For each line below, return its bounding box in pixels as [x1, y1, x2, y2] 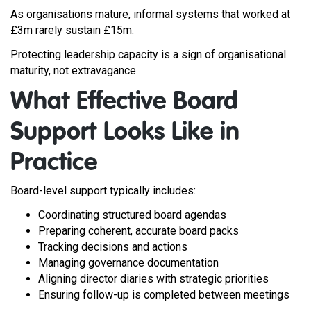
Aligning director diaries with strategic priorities [38, 272, 269, 285]
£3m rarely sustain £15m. [10, 24, 134, 37]
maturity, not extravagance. [10, 64, 138, 77]
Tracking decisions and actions [38, 240, 187, 253]
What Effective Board [10, 90, 238, 115]
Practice [10, 151, 97, 176]
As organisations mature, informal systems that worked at [10, 8, 290, 21]
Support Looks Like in [10, 120, 239, 145]
